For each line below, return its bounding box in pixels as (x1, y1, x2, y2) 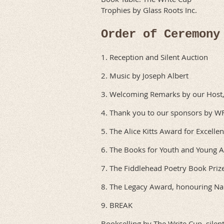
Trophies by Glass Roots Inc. (101, 4, 197, 15)
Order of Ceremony (101, 27, 220, 41)
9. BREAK (101, 199, 132, 210)
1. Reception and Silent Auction (101, 51, 208, 62)
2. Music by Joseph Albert (101, 70, 188, 80)
